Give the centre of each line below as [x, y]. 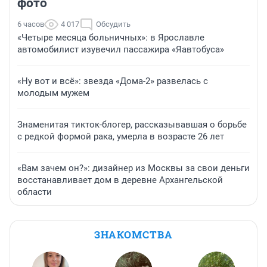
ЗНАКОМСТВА [133, 235]
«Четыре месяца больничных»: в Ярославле [111, 38]
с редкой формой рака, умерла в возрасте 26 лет [121, 137]
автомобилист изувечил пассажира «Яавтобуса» [121, 50]
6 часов [31, 24]
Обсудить [113, 24]
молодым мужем [53, 93]
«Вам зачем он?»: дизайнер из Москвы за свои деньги [133, 168]
